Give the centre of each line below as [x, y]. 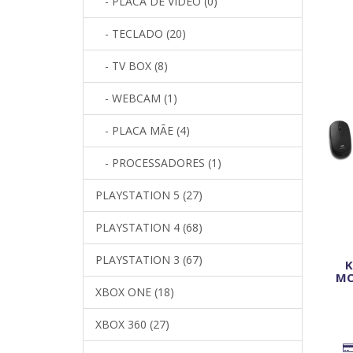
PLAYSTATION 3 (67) [149, 259]
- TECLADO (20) [141, 33]
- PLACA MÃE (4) [143, 130]
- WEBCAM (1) [136, 98]
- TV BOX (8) [132, 65]
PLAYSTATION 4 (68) [149, 227]
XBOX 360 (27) [132, 324]
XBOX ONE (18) [135, 292]
